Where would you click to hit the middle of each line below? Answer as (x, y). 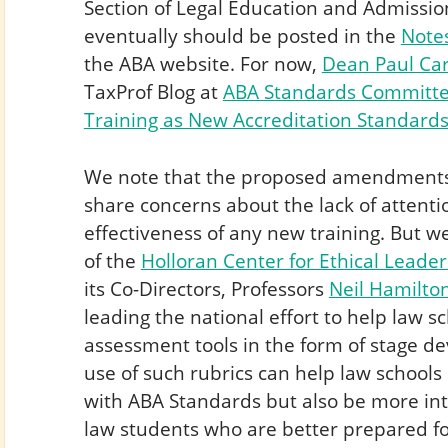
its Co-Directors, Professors (206, 288)
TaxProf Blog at (153, 91)
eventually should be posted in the (242, 35)
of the (112, 260)
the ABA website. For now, (202, 63)
